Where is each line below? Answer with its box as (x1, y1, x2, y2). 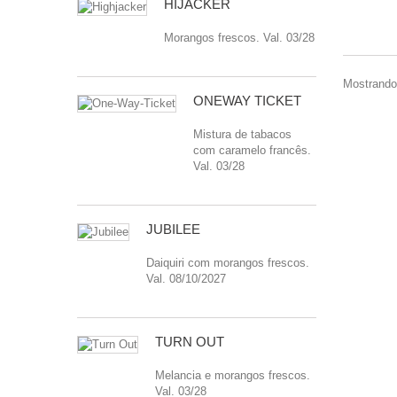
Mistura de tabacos (193, 128, 292, 141)
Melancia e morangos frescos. (155, 369, 310, 382)
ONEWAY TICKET (193, 93, 301, 108)
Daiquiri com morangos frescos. (146, 256, 309, 269)
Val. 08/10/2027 (146, 272, 226, 285)
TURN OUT (155, 334, 224, 349)
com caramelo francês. (193, 144, 311, 157)
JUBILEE (146, 222, 200, 237)
